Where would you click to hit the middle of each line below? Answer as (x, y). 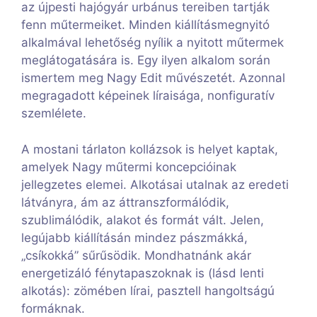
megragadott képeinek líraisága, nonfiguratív (148, 96)
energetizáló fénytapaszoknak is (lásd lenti (143, 273)
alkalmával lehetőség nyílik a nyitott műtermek (152, 43)
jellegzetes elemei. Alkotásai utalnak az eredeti (155, 184)
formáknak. (53, 308)
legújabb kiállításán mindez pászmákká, (134, 237)
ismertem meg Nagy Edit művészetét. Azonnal (153, 78)
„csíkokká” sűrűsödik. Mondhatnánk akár (136, 255)
